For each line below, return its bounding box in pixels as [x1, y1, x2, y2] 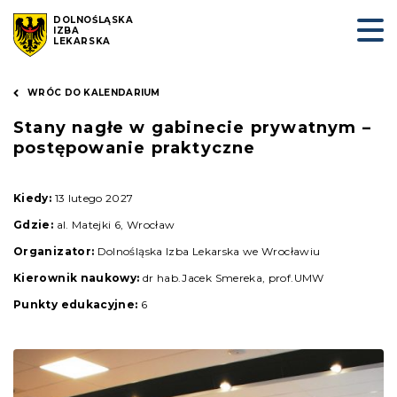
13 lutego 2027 [51, 191, 134, 205]
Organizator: [13, 245, 95, 258]
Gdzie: [13, 218, 54, 231]
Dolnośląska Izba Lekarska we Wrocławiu [94, 245, 321, 258]
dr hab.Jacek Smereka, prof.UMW [139, 271, 324, 284]
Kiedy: [13, 191, 52, 205]
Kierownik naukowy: [13, 271, 140, 284]
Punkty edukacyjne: [13, 298, 138, 311]
